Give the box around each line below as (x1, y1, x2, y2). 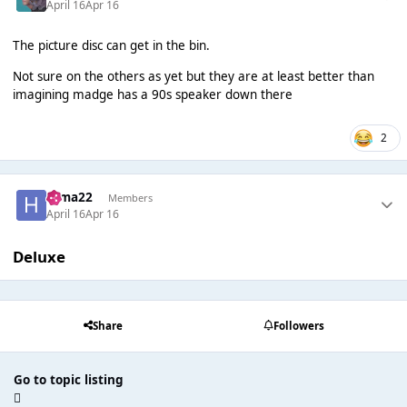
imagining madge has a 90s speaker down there (12, 85, 293, 103)
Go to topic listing (14, 371, 124, 388)
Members (107, 190, 153, 204)
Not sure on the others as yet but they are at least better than (12, 67, 374, 84)
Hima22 (46, 189, 94, 206)
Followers (273, 319, 324, 333)
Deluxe (12, 245, 65, 267)
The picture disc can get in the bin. (12, 37, 210, 55)
